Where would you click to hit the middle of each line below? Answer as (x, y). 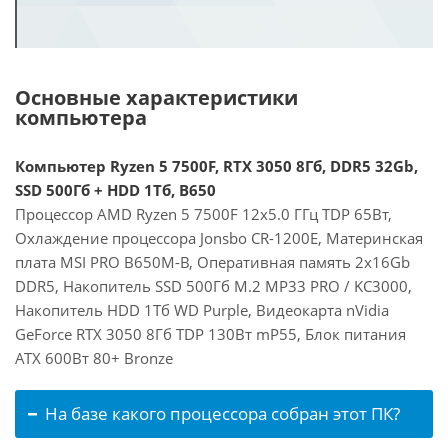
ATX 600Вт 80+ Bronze (94, 358)
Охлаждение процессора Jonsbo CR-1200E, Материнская (219, 238)
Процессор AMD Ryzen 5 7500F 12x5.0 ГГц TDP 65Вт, (203, 214)
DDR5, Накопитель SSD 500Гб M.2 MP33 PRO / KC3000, (213, 286)
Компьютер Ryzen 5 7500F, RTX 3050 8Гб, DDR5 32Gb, (216, 166)
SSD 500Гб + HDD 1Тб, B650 (115, 190)
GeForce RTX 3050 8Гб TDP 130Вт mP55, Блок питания (210, 334)
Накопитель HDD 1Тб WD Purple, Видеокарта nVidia (202, 310)
